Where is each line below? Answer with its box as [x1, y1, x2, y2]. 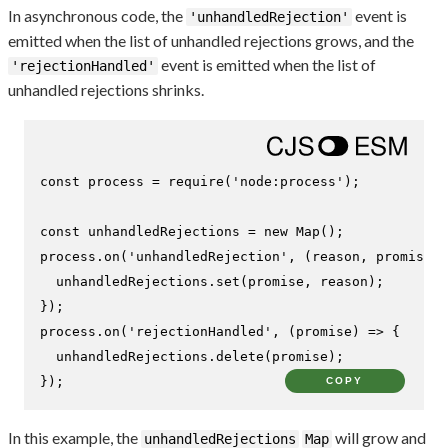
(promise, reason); [240, 274, 384, 290]
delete [216, 349, 264, 365]
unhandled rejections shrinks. [8, 80, 204, 100]
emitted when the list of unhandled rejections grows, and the [8, 31, 414, 51]
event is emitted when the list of [158, 55, 376, 75]
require [168, 174, 224, 190]
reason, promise [312, 249, 432, 265]
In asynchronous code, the [8, 6, 186, 26]
